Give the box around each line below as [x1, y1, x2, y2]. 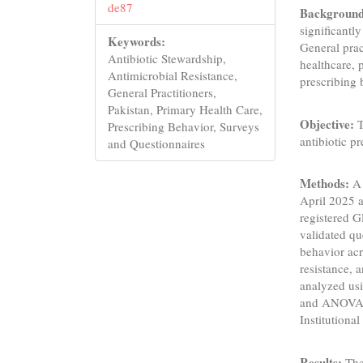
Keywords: [108, 32, 165, 50]
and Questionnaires [108, 135, 205, 152]
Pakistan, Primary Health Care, [108, 100, 263, 117]
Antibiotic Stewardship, [108, 49, 226, 66]
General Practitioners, [108, 83, 216, 100]
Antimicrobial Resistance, [108, 66, 237, 83]
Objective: [300, 114, 355, 133]
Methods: [300, 174, 350, 192]
